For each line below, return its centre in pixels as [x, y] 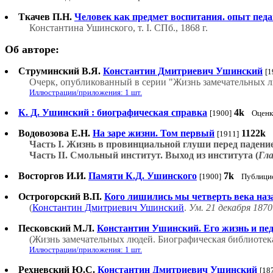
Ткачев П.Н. [45, 17]
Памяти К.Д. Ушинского [143, 176]
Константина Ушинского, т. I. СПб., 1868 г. [119, 28]
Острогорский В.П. [60, 197]
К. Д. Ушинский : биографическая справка [113, 113]
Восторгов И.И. [52, 176]
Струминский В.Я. [61, 71]
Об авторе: [32, 50]
